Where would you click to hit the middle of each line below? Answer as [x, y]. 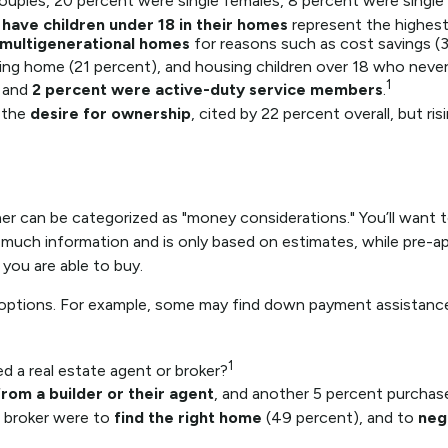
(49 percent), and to [340, 418]
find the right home [188, 418]
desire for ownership [110, 114]
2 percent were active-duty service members [207, 90]
